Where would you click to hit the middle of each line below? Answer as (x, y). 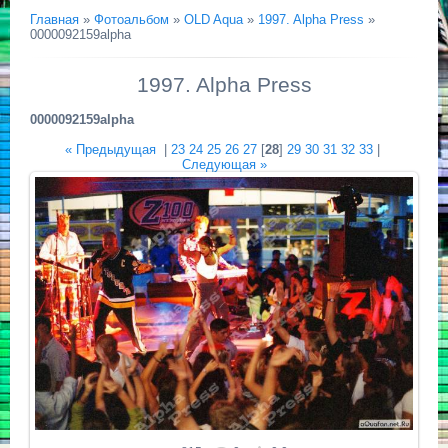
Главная (54, 19)
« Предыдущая (110, 149)
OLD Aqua (213, 19)
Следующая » (224, 164)
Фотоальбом (131, 19)
